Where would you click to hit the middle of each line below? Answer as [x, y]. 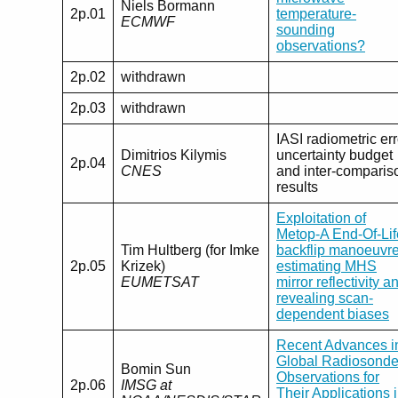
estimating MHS [326, 266]
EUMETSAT [160, 282]
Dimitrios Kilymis [174, 155]
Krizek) [143, 266]
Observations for [328, 377]
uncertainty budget [334, 155]
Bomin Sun [156, 369]
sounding [306, 29]
